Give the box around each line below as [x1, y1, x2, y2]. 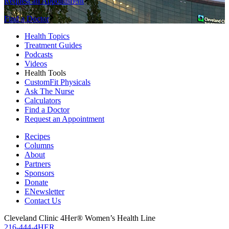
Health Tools [25, 68, 66, 78]
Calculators [25, 96, 61, 105]
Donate [25, 178, 48, 187]
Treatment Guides [25, 41, 82, 50]
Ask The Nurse [25, 87, 74, 96]
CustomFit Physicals [25, 78, 90, 87]
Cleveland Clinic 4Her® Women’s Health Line [4, 214, 155, 223]
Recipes [25, 132, 50, 141]
